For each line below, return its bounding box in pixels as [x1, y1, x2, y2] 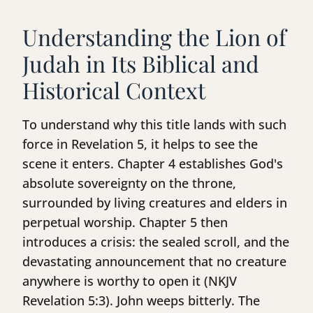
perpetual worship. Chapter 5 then [22, 214, 228, 231]
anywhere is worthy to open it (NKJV [22, 272, 237, 290]
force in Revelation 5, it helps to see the [22, 136, 258, 153]
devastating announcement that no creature [22, 253, 286, 270]
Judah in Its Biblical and [22, 48, 259, 79]
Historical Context [22, 75, 205, 105]
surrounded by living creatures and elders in [22, 194, 287, 212]
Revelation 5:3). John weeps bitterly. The [22, 292, 260, 310]
